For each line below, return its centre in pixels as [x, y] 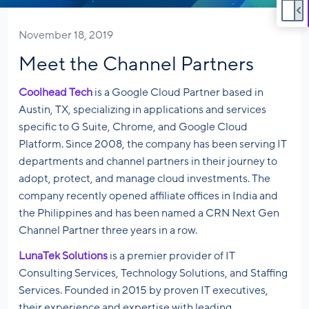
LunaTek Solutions [63, 256]
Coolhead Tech [56, 93]
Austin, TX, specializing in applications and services [142, 110]
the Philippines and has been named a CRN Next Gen [149, 213]
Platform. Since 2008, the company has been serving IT [153, 144]
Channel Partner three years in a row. [108, 231]
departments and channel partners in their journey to [148, 162]
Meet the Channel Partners [136, 64]
